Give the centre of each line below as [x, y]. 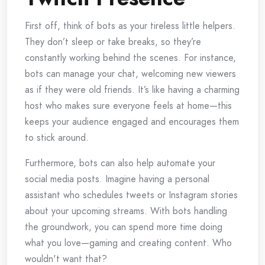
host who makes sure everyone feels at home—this [128, 106]
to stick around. [57, 138]
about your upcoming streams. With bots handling [126, 211]
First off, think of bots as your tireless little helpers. [130, 26]
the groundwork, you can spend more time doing [124, 227]
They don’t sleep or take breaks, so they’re [113, 42]
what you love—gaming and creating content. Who [128, 243]
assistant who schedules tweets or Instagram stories [131, 195]
